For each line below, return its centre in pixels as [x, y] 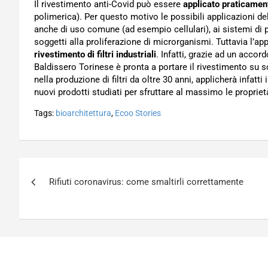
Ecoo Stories [138, 113]
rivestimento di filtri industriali [95, 54]
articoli [48, 194]
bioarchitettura [83, 113]
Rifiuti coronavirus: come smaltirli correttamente [146, 182]
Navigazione [71, 169]
